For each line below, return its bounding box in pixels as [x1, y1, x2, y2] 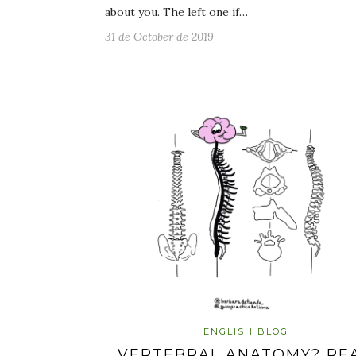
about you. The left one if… [105, 4, 248, 19]
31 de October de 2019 [105, 29, 214, 44]
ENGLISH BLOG [203, 326, 288, 338]
